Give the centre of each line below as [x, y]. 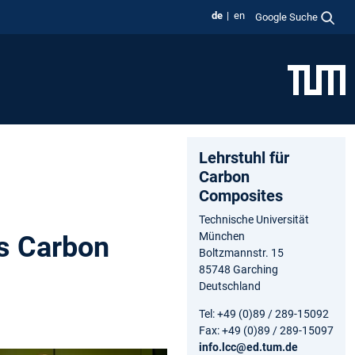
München [222, 236]
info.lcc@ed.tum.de [248, 347]
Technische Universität [254, 219]
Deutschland [230, 286]
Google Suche [287, 17]
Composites [241, 195]
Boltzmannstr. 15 [241, 252]
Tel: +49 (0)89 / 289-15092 [264, 313]
